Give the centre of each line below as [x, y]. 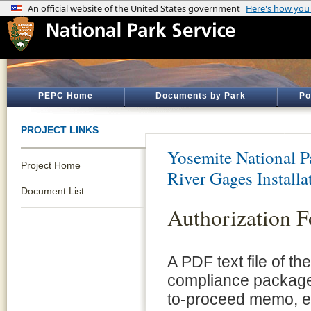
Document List [52, 191]
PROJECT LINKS [60, 130]
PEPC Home [65, 96]
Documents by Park [201, 96]
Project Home [51, 165]
